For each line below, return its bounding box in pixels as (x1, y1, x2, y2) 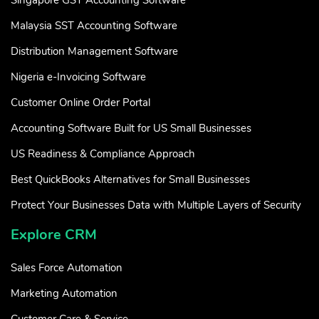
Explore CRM (11, 224, 97, 244)
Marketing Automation (11, 286, 117, 300)
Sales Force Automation (11, 260, 122, 275)
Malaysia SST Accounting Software (11, 18, 177, 33)
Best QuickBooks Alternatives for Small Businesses (11, 172, 250, 187)
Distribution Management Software (11, 43, 178, 58)
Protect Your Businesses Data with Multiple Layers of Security (11, 197, 301, 212)
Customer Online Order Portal (11, 95, 150, 110)
